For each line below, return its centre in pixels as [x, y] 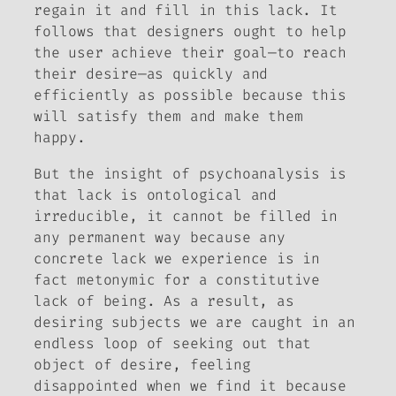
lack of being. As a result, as [164, 301]
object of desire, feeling [142, 364]
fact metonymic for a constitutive [177, 279]
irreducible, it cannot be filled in [186, 216]
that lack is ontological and [155, 194]
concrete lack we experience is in [177, 258]
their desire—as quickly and [151, 74]
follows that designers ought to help [190, 32]
